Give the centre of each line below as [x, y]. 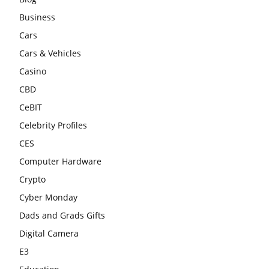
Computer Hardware [60, 162]
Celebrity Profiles [53, 125]
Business [37, 17]
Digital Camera [49, 234]
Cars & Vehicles [50, 53]
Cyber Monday [48, 198]
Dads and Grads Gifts [62, 216]
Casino [33, 71]
